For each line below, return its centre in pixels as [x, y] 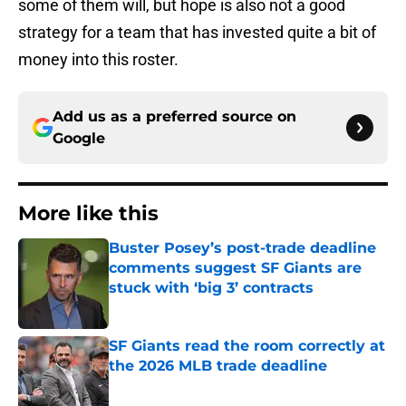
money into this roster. [98, 60]
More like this [88, 214]
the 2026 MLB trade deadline [218, 366]
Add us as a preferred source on [174, 117]
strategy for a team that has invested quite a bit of [197, 33]
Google [79, 139]
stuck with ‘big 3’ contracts [211, 288]
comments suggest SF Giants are [235, 268]
